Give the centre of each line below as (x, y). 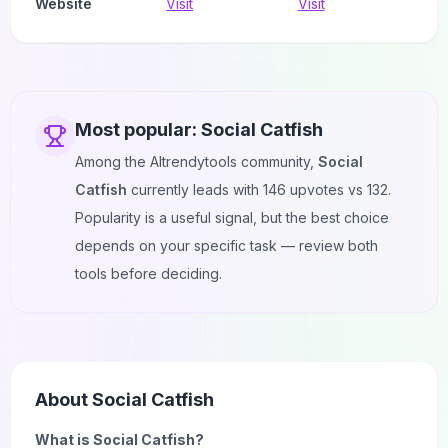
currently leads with (195, 189)
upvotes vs (326, 189)
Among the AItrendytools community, (196, 161)
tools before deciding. (148, 273)
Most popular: (138, 129)
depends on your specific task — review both (226, 245)
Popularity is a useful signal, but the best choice (232, 217)
